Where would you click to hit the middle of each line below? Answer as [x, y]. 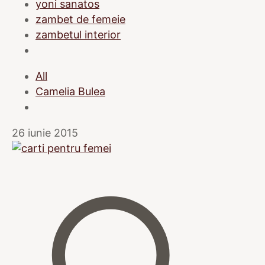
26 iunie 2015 [45, 132]
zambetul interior [78, 34]
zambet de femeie [80, 19]
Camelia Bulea [70, 91]
